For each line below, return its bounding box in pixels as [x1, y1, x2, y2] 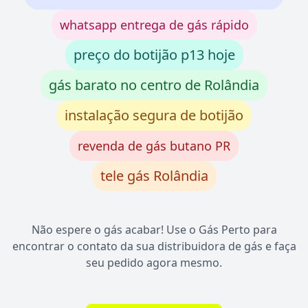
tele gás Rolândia [100, 166, 208, 186]
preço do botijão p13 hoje [73, 45, 235, 65]
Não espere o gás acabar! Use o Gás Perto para [31, 222, 277, 238]
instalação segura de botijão [65, 106, 243, 125]
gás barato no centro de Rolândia [49, 76, 259, 95]
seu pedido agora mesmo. [86, 255, 222, 271]
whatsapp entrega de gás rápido [59, 16, 249, 34]
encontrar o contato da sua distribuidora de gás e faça [12, 239, 296, 254]
